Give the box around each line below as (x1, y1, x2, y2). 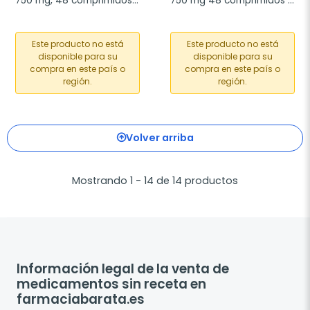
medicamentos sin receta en (17, 275, 206, 294)
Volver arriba (126, 131, 194, 145)
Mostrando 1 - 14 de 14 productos (72, 174, 238, 188)
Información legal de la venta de (17, 259, 229, 279)
